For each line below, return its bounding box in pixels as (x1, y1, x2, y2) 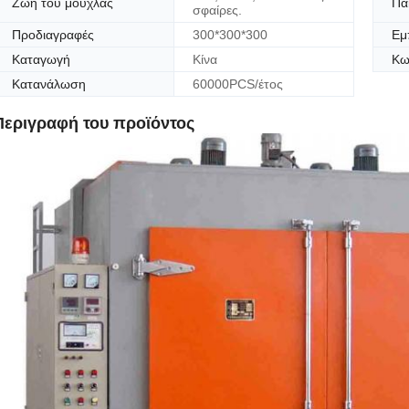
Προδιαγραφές (12, 27, 94, 42)
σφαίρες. (192, 3, 242, 17)
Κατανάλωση (12, 77, 86, 91)
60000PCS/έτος (192, 77, 283, 91)
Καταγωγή (12, 52, 70, 67)
